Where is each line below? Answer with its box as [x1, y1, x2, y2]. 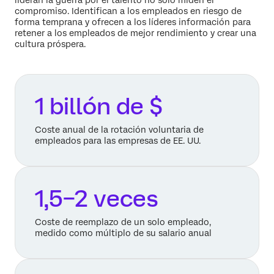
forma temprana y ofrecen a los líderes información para [15, 17, 251, 27]
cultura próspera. [15, 39, 86, 49]
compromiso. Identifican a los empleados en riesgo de [15, 6, 242, 16]
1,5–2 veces [35, 184, 158, 212]
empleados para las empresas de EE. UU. [35, 135, 201, 146]
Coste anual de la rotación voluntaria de [35, 124, 204, 135]
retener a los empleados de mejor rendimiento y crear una [15, 28, 256, 38]
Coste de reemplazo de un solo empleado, [35, 217, 211, 227]
